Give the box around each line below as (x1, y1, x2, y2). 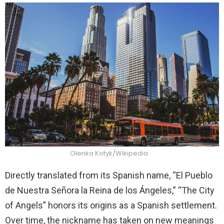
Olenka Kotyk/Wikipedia (69, 148, 149, 158)
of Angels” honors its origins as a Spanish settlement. (5, 200, 217, 211)
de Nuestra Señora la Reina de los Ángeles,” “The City (5, 185, 214, 196)
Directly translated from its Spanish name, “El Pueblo (5, 170, 212, 181)
